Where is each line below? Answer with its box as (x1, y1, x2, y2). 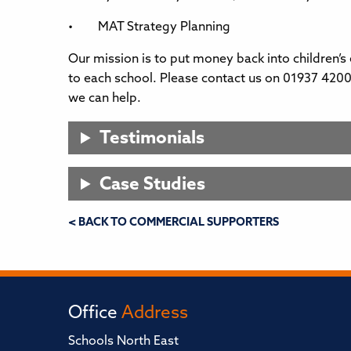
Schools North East (68, 335, 179, 349)
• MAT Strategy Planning (68, 20, 230, 34)
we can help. (68, 92, 141, 105)
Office (68, 305, 121, 324)
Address (121, 305, 188, 324)
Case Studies (99, 176, 205, 195)
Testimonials (99, 130, 204, 149)
